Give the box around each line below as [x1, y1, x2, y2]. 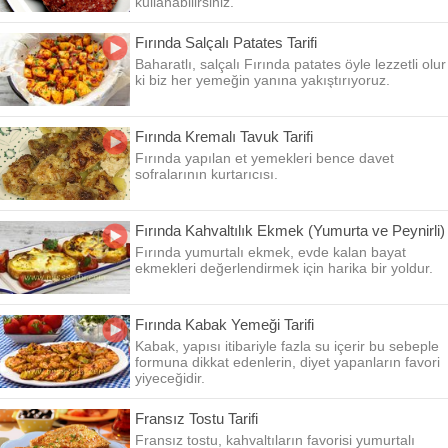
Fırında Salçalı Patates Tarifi [135, 34, 317, 51]
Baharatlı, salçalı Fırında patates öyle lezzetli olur [135, 56, 446, 72]
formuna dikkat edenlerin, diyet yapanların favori [135, 354, 440, 370]
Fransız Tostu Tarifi [135, 410, 258, 427]
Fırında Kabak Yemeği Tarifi [135, 316, 314, 333]
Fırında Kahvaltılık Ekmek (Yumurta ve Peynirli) [135, 222, 445, 239]
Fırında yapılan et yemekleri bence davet [135, 150, 394, 166]
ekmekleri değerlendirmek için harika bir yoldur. [135, 260, 433, 276]
